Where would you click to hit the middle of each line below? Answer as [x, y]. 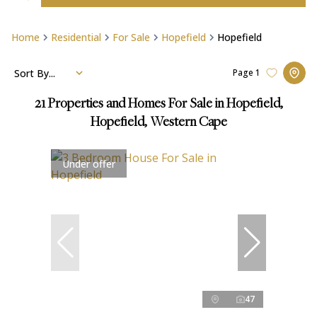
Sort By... [35, 73]
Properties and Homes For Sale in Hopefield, [165, 104]
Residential [76, 37]
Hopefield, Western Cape [158, 123]
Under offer [89, 163]
